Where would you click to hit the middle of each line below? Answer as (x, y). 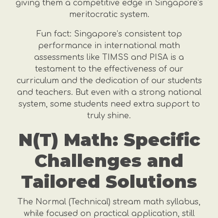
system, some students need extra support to (109, 104)
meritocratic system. (109, 15)
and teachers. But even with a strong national (109, 92)
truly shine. (109, 116)
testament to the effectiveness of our (109, 69)
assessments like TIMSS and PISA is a (109, 57)
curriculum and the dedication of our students (109, 81)
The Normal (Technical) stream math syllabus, (109, 202)
